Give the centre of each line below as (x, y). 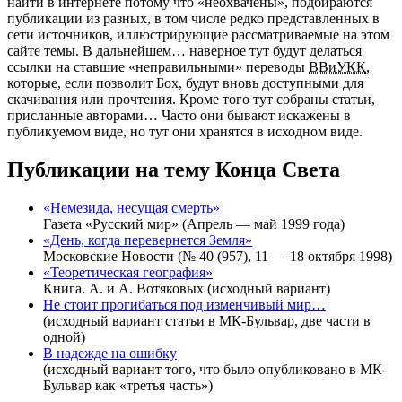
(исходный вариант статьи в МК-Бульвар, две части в (207, 320)
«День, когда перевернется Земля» (148, 240)
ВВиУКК (337, 66)
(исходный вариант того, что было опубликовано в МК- (215, 369)
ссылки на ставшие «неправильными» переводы (158, 66)
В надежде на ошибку (110, 353)
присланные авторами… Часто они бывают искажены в (179, 115)
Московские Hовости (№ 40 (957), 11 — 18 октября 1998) (218, 256)
